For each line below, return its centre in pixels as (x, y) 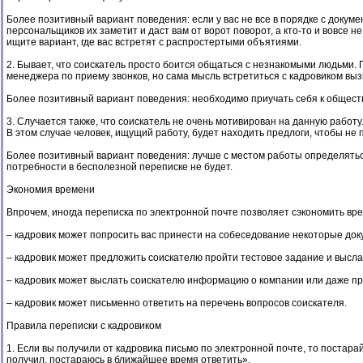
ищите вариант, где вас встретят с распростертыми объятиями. (154, 42)
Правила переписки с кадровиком (84, 326)
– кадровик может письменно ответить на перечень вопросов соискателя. (177, 303)
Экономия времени (51, 190)
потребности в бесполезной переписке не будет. (120, 167)
